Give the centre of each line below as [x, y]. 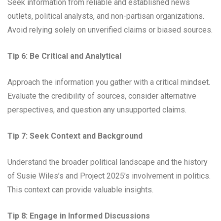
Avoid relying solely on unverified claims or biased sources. [110, 30]
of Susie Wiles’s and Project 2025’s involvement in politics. [109, 176]
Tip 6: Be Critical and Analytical [64, 56]
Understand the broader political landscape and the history [108, 162]
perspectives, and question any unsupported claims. [97, 110]
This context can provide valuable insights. [80, 189]
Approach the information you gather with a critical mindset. [109, 82]
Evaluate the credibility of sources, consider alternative [102, 96]
